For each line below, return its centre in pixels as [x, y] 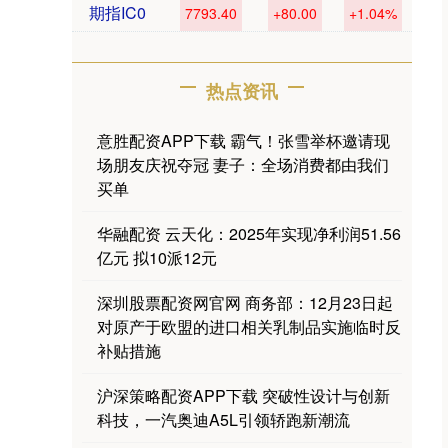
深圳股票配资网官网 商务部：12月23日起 [245, 302]
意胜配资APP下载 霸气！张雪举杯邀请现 [243, 140]
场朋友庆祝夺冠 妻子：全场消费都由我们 [243, 164]
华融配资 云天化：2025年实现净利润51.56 [249, 233]
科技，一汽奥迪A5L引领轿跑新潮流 [223, 419]
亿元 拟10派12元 [157, 257]
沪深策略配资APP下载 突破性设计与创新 [243, 395]
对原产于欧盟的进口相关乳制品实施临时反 [249, 326]
